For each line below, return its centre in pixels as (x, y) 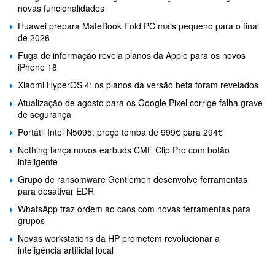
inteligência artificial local (66, 250)
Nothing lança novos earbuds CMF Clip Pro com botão (124, 150)
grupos (31, 220)
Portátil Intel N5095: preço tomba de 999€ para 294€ (120, 132)
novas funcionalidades (61, 8)
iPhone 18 (37, 67)
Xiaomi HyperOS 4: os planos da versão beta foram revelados (138, 85)
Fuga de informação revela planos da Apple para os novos (132, 55)
